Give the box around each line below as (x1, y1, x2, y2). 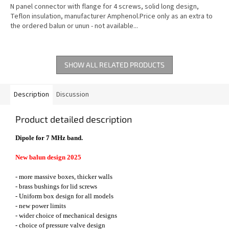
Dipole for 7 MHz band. (15, 134, 83, 142)
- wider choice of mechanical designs (15, 212, 117, 220)
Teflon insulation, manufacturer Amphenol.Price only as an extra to (10, 11, 213, 22)
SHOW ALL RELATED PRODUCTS (64, 60, 165, 70)
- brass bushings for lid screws (15, 182, 97, 191)
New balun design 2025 (15, 153, 81, 162)
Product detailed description (15, 113, 132, 125)
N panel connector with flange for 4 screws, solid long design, (10, 2, 199, 12)
